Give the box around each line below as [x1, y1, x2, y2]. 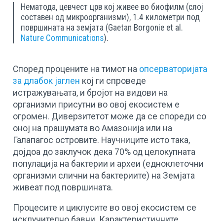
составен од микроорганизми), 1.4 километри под [21, 12, 200, 22]
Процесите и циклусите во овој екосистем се [13, 203, 197, 213]
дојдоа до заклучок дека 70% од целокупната [13, 147, 196, 157]
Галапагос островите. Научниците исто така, [13, 135, 190, 145]
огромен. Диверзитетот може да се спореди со [13, 111, 207, 121]
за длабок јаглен [13, 75, 80, 86]
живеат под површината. [13, 182, 113, 192]
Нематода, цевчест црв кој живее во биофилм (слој [21, 1, 204, 12]
